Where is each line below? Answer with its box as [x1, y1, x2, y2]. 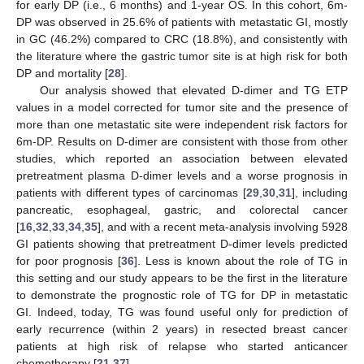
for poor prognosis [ [16, 254, 121, 268]
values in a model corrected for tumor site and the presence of [16, 101, 348, 115]
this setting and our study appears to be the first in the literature [16, 271, 348, 285]
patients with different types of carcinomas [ [16, 186, 246, 200]
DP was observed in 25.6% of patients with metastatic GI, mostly [16, 15, 348, 29]
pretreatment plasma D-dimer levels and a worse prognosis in [16, 169, 348, 183]
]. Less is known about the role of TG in [134, 254, 348, 268]
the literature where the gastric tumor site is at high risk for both [16, 50, 348, 63]
